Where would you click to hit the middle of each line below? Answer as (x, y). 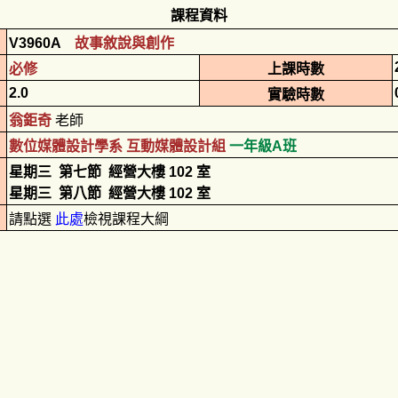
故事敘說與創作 (124, 43)
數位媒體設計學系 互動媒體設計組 (117, 146)
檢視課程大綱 (126, 219)
